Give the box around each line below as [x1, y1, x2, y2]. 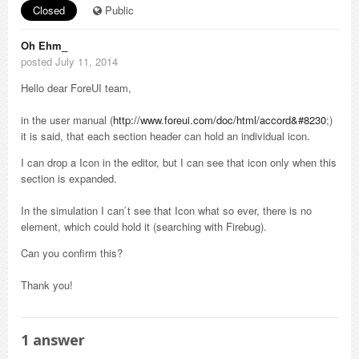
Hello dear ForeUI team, [21, 80, 131, 95]
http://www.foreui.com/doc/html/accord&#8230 [113, 112, 326, 127]
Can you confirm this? [21, 245, 123, 260]
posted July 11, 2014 [21, 54, 118, 69]
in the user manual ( [21, 112, 113, 127]
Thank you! [21, 277, 73, 292]
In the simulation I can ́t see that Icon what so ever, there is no [21, 203, 312, 218]
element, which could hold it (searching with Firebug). [21, 219, 267, 234]
